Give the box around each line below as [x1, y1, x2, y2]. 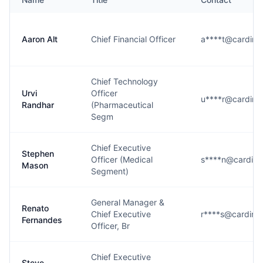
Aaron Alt [22, 34, 58, 44]
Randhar [22, 100, 54, 110]
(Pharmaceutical [91, 100, 153, 110]
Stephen [22, 149, 54, 159]
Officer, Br [91, 221, 130, 231]
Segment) [91, 166, 129, 176]
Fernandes [22, 215, 62, 225]
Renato [22, 203, 49, 213]
